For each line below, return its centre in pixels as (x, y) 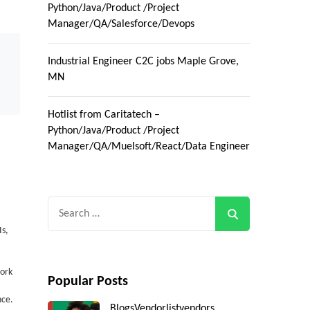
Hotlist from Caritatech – (103, 115)
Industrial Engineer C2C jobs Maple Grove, (143, 62)
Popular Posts (88, 282)
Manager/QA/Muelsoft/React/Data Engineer (148, 147)
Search (64, 206)
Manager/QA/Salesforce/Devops (121, 25)
